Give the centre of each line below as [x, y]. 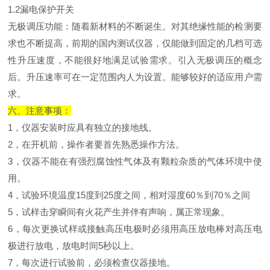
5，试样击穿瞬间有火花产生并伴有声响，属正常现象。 [119, 212]
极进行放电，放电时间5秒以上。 [74, 245]
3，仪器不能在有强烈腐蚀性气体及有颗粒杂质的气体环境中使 [135, 161]
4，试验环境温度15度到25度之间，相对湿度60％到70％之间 [129, 195]
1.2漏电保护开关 [41, 9]
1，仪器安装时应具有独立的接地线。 [83, 127]
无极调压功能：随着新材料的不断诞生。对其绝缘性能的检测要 [135, 26]
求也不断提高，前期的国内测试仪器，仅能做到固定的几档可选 [135, 43]
